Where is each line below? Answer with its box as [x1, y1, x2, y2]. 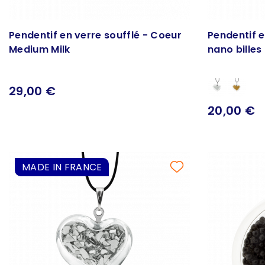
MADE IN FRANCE [22, 160, 102, 174]
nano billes [208, 43, 262, 57]
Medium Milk [9, 43, 70, 57]
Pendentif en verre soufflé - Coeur [9, 28, 182, 43]
